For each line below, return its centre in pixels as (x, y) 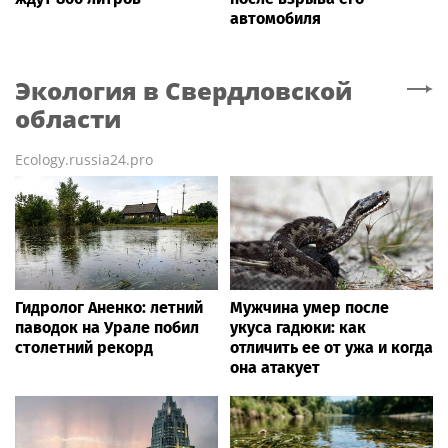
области (68, 118)
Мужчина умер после (309, 307)
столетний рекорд (84, 347)
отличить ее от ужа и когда (331, 347)
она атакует (275, 367)
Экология (76, 90)
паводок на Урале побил (107, 327)
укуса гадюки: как (298, 327)
